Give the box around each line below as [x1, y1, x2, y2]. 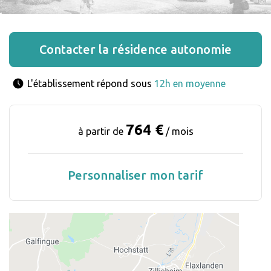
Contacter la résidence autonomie [39, 42, 232, 57]
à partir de [77, 126, 126, 137]
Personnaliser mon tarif [68, 168, 203, 183]
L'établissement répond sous [27, 78, 154, 90]
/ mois [163, 126, 194, 137]
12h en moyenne [154, 78, 226, 90]
